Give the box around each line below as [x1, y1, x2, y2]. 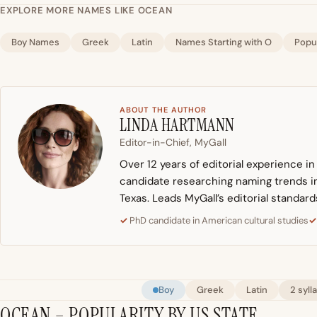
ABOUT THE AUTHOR [120, 105, 207, 115]
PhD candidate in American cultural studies [129, 214, 309, 227]
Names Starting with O [175, 36, 272, 49]
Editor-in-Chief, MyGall [120, 136, 226, 149]
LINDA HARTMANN [120, 114, 235, 137]
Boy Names [11, 36, 59, 49]
